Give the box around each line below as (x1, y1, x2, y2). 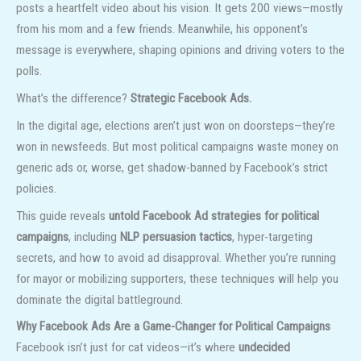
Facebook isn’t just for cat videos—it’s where (16, 340, 239, 355)
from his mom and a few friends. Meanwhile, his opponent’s (16, 22, 308, 37)
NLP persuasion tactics (120, 229, 232, 244)
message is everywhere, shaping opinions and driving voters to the (16, 43, 345, 58)
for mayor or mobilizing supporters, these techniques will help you (16, 271, 338, 286)
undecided (239, 340, 290, 355)
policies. (16, 180, 56, 196)
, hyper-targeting (232, 229, 313, 244)
